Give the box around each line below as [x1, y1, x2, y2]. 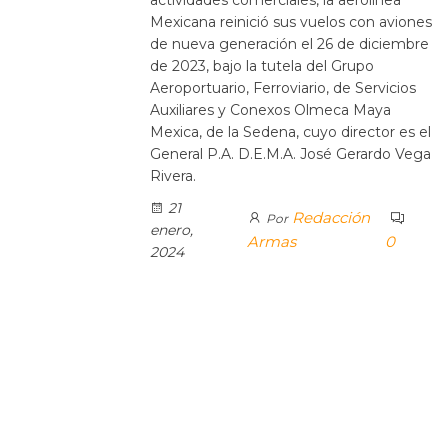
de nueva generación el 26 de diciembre [150, 34, 429, 53]
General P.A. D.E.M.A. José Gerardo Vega [150, 144, 431, 163]
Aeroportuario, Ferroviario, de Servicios [150, 78, 416, 97]
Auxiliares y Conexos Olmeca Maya [150, 100, 391, 119]
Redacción [291, 207, 370, 227]
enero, [150, 220, 193, 239]
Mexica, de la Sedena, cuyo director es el [150, 122, 431, 141]
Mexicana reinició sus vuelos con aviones [150, 12, 432, 31]
